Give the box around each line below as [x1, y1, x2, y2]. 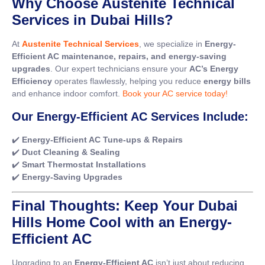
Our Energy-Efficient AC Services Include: [12, 109, 248, 123]
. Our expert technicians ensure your [50, 64, 189, 74]
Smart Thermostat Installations [22, 159, 146, 169]
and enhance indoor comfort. [12, 89, 122, 99]
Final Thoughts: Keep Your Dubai [12, 198, 238, 214]
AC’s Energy [189, 64, 238, 74]
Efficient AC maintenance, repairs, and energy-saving [12, 51, 227, 62]
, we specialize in [139, 39, 205, 49]
